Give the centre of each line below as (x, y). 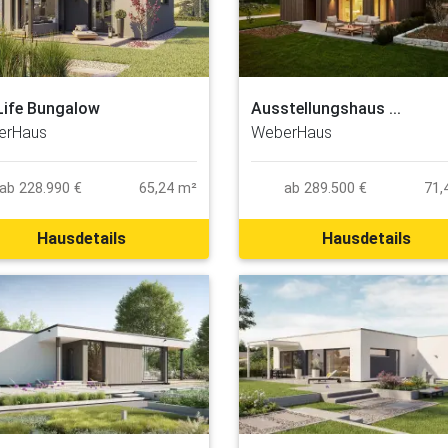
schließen (224, 10)
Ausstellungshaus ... (326, 108)
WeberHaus (291, 132)
